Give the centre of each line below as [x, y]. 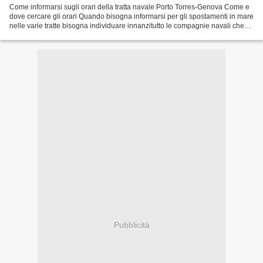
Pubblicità [131, 225]
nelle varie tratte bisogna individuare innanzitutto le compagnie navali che [127, 26]
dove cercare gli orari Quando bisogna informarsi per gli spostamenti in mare [131, 16]
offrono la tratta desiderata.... [55, 35]
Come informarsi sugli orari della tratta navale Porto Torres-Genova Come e [129, 7]
